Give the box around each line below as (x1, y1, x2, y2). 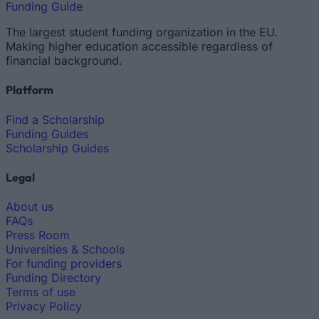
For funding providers (6, 256, 122, 271)
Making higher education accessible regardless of (6, 39, 273, 53)
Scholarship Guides (6, 140, 109, 155)
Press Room (6, 228, 70, 243)
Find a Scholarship (6, 112, 105, 127)
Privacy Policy (6, 299, 82, 314)
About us (6, 199, 53, 214)
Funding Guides (6, 126, 88, 141)
